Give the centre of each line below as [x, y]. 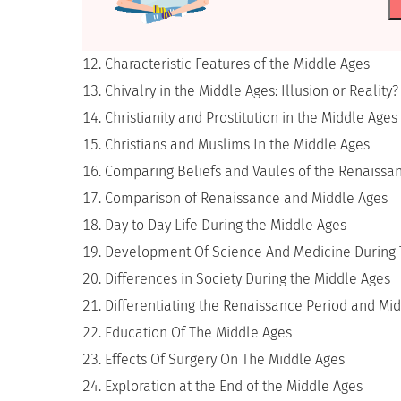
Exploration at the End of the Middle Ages [234, 386]
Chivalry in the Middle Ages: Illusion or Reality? [252, 91]
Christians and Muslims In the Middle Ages [237, 145]
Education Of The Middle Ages [198, 333]
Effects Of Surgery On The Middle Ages [225, 359]
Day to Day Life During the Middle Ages [226, 225]
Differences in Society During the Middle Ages [247, 279]
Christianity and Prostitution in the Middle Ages [251, 118]
